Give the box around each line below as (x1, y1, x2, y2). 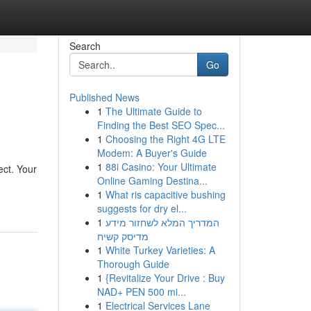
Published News (69, 90, 140, 104)
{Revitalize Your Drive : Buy (105, 271, 225, 285)
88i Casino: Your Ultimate (105, 160, 217, 174)
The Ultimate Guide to (105, 104, 202, 118)
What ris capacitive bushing (105, 187, 226, 201)
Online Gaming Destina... (96, 174, 208, 187)
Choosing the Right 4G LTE (105, 132, 226, 146)
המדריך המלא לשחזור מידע (105, 215, 219, 229)
